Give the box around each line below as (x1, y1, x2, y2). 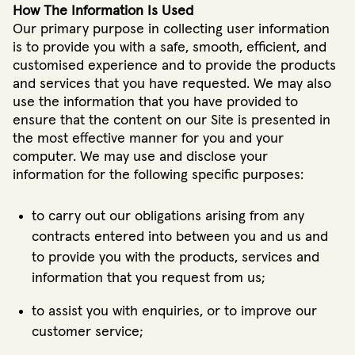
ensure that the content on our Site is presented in (13, 113, 330, 128)
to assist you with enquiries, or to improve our (32, 304, 317, 319)
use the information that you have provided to (13, 95, 298, 110)
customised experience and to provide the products (13, 59, 336, 74)
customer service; (32, 325, 143, 340)
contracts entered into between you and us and (32, 230, 328, 245)
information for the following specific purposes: (13, 168, 303, 183)
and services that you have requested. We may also (13, 77, 331, 92)
